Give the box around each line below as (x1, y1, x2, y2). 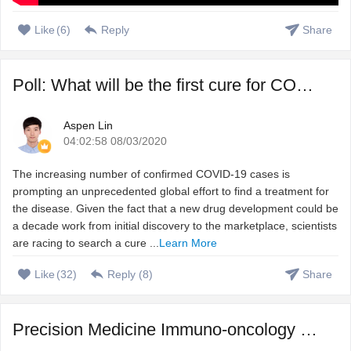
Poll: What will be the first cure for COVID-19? (296, 75, 313, 96)
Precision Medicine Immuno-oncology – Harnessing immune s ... (300, 320, 317, 340)
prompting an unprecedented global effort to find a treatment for (13, 185, 329, 198)
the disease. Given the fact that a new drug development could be (13, 202, 338, 215)
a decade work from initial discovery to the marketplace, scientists (13, 219, 337, 233)
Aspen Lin (63, 119, 113, 132)
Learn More (159, 237, 217, 250)
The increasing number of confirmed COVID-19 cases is (13, 168, 290, 181)
